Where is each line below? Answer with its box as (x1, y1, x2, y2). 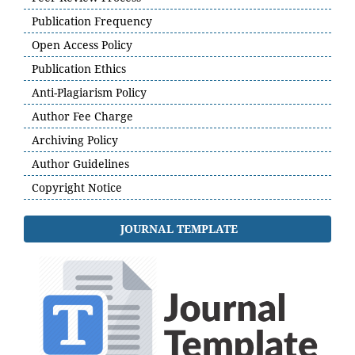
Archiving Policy (32, 132, 118, 148)
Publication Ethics (32, 61, 126, 77)
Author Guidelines (32, 156, 129, 172)
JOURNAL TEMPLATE (120, 221, 238, 236)
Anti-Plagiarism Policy (32, 85, 147, 101)
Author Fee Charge (32, 109, 133, 124)
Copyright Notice (32, 180, 122, 196)
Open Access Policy (32, 37, 132, 53)
